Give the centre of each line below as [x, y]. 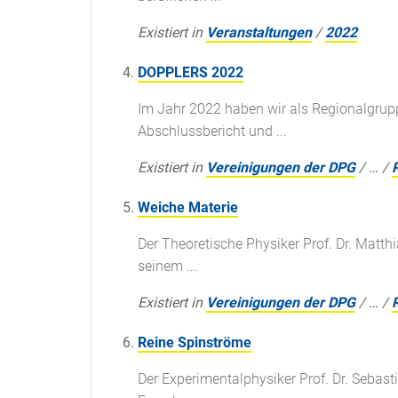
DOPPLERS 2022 [191, 73]
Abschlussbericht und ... [212, 131]
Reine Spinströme [195, 343]
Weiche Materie [188, 208]
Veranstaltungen [259, 33]
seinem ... [167, 267]
